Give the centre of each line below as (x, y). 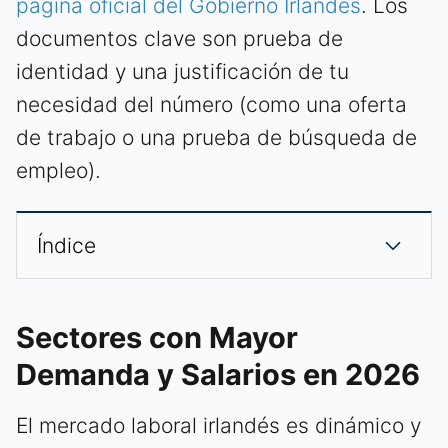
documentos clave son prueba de (179, 39)
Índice (66, 246)
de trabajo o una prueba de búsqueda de (216, 138)
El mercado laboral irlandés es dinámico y (218, 426)
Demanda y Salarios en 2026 (218, 375)
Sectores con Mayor (157, 338)
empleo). (58, 171)
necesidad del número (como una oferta (211, 105)
